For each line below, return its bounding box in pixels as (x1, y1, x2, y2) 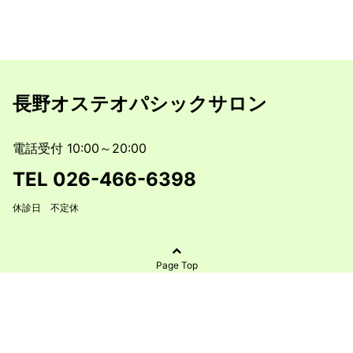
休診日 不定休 (13, 202, 79, 214)
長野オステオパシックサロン (13, 92, 267, 115)
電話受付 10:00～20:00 (13, 140, 147, 156)
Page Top (155, 259, 198, 271)
